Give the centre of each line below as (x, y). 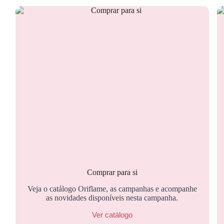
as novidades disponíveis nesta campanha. (112, 197)
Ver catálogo (112, 214)
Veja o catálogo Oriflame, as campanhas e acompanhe (112, 188)
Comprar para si (112, 172)
